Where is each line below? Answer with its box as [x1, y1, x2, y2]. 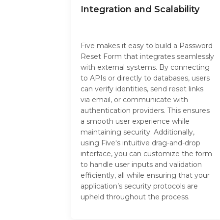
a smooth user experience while [81, 117, 190, 126]
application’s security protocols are [81, 182, 198, 191]
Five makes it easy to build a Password [81, 41, 213, 51]
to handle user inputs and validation [81, 160, 202, 169]
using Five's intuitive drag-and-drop [81, 138, 200, 148]
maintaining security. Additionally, [81, 128, 194, 137]
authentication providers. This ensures [81, 106, 210, 115]
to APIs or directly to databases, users [81, 74, 210, 83]
